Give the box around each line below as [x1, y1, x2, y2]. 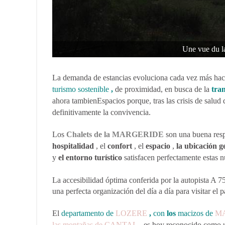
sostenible [78, 85, 109, 93]
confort [107, 142, 132, 150]
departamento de [61, 209, 116, 217]
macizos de [176, 209, 215, 217]
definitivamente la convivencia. [52, 108, 151, 117]
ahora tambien [52, 96, 97, 105]
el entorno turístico [58, 153, 122, 162]
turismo [52, 85, 76, 93]
